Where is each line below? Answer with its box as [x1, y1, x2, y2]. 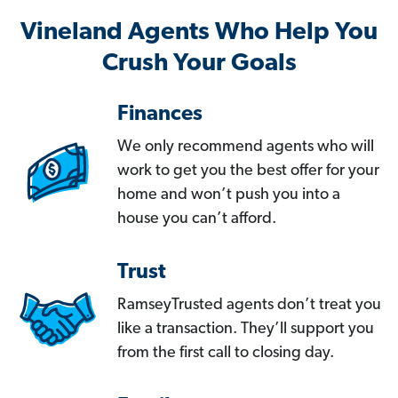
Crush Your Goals [101, 52, 297, 77]
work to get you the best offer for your [117, 163, 379, 180]
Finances [117, 104, 203, 126]
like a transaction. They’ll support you [117, 321, 374, 338]
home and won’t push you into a [117, 187, 340, 204]
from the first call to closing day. [117, 345, 334, 362]
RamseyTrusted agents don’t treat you [117, 297, 381, 314]
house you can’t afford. [117, 211, 276, 228]
